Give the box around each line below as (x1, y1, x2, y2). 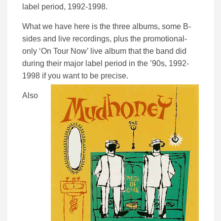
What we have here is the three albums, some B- (22, 22, 191, 31)
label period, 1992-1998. (22, 2, 108, 11)
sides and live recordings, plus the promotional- (22, 35, 187, 43)
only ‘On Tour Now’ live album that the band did (22, 47, 186, 56)
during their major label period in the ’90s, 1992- (22, 59, 189, 68)
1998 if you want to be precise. (22, 72, 128, 80)
